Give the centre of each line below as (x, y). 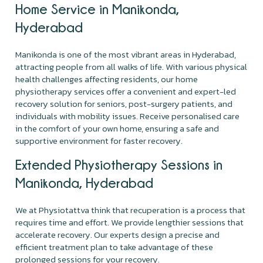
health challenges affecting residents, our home (107, 79)
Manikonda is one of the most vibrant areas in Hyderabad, (126, 54)
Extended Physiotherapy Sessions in (119, 164)
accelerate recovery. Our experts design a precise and (118, 234)
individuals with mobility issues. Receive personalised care (128, 116)
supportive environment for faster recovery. (99, 140)
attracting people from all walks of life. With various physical (131, 66)
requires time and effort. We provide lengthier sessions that (130, 222)
